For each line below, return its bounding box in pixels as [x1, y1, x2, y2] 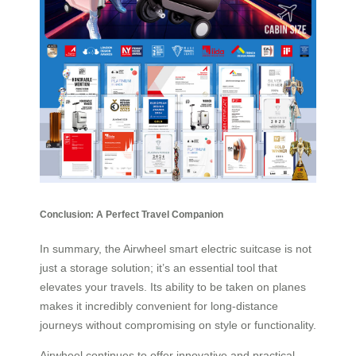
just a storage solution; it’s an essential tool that [40, 261, 277, 274]
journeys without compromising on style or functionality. [40, 319, 316, 331]
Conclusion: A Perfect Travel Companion [40, 208, 223, 219]
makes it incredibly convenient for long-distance [40, 300, 278, 312]
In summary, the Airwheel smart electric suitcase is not [40, 242, 311, 255]
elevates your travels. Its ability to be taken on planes [40, 281, 306, 293]
